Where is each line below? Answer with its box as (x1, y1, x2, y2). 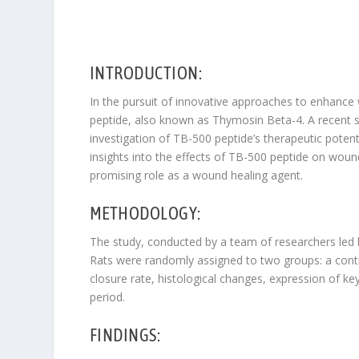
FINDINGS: (89, 325, 161, 346)
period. (89, 289, 125, 305)
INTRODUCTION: (89, 62, 203, 83)
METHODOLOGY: (89, 203, 201, 224)
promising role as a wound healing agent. (89, 167, 303, 183)
